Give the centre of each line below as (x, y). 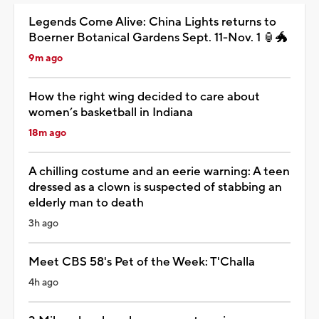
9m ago (46, 58)
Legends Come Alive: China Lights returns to (152, 22)
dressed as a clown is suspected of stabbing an (155, 187)
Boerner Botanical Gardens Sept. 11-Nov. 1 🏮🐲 (158, 37)
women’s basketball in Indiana (111, 112)
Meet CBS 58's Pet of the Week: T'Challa (142, 262)
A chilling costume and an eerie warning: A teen (159, 171)
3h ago (43, 223)
